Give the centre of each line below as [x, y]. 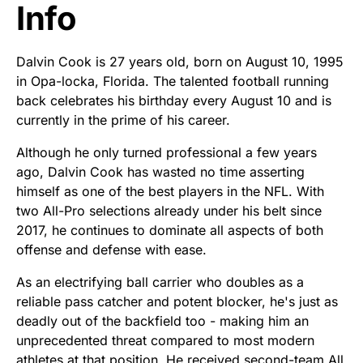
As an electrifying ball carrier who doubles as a [160, 282]
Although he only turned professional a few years [167, 153]
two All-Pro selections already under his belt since [169, 211]
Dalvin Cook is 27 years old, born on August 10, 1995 [180, 62]
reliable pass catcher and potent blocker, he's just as [177, 302]
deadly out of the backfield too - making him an [162, 321]
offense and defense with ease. [111, 250]
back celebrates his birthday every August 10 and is [174, 101]
